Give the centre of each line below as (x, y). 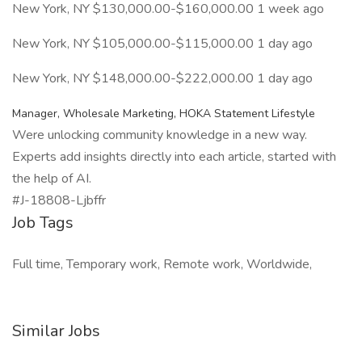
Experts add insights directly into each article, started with (174, 157)
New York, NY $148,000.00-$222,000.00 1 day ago (162, 78)
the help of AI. (52, 179)
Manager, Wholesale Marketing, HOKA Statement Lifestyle (164, 114)
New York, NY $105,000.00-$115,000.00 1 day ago (162, 44)
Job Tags (43, 223)
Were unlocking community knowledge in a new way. (160, 135)
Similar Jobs (56, 331)
